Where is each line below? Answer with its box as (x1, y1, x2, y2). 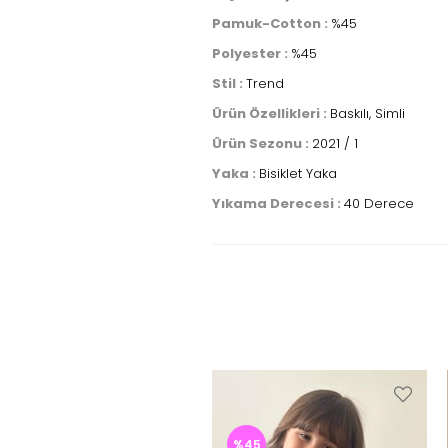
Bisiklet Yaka (259, 164, 337, 183)
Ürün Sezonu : (212, 134, 312, 153)
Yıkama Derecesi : (212, 194, 344, 213)
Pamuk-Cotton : (212, 14, 331, 33)
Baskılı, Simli (330, 104, 405, 123)
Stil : (212, 74, 246, 93)
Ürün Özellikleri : (212, 104, 330, 123)
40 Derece (344, 194, 414, 213)
